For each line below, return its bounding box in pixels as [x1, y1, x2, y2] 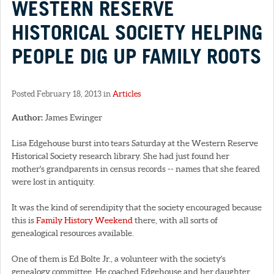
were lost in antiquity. [12, 176, 95, 187]
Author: [12, 112, 43, 122]
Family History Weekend [36, 215, 133, 225]
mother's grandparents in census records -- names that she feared [12, 163, 260, 174]
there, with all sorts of [133, 215, 218, 225]
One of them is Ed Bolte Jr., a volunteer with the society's [12, 253, 226, 264]
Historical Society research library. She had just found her [12, 150, 229, 161]
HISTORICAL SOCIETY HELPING [12, 20, 262, 45]
